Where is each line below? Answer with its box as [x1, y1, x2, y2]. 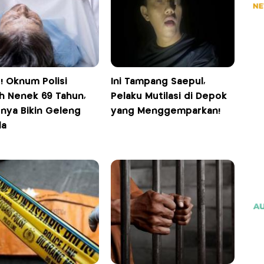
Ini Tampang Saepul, [111, 77, 206, 87]
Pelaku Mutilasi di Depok [111, 92, 227, 101]
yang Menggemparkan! [111, 107, 221, 116]
